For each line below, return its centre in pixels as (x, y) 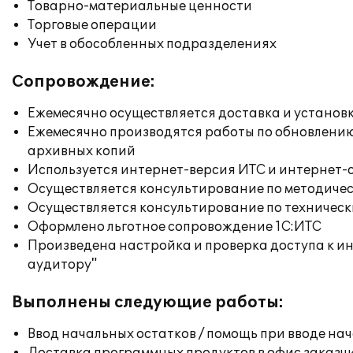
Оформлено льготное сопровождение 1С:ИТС (175, 227)
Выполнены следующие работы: (148, 303)
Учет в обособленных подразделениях (152, 44)
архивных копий (82, 151)
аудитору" (62, 265)
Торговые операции (92, 25)
